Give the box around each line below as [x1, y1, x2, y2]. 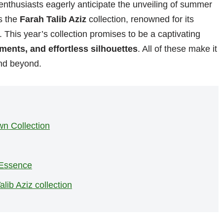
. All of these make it [138, 44, 217, 54]
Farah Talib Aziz [20, 14, 86, 25]
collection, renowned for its [86, 14, 194, 25]
